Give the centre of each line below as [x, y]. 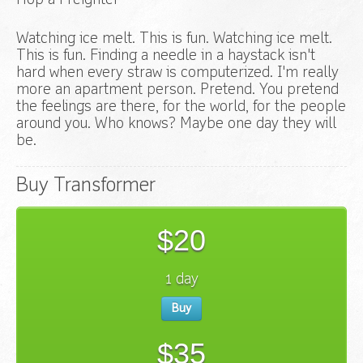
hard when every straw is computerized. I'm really [177, 73]
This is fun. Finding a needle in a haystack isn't [166, 56]
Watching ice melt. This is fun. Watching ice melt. [174, 39]
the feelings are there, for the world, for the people [181, 107]
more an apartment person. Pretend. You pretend [177, 90]
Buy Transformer [86, 187]
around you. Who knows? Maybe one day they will [176, 124]
